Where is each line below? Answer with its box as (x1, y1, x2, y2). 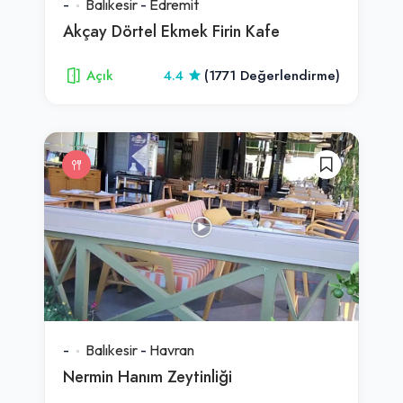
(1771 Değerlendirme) (204, 66, 340, 85)
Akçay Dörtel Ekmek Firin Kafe (63, 19, 280, 42)
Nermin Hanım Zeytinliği (63, 364, 232, 388)
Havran (149, 340, 194, 359)
